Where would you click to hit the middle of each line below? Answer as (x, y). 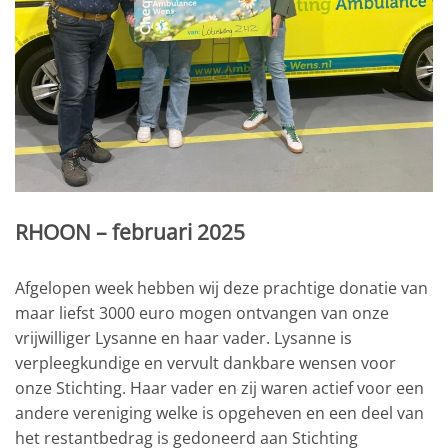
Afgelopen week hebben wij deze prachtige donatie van (221, 287)
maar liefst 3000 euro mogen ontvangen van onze (202, 312)
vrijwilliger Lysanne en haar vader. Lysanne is (183, 337)
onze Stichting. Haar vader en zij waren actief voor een (219, 387)
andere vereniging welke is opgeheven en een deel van (219, 412)
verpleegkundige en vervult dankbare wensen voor (205, 362)
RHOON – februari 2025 (130, 231)
